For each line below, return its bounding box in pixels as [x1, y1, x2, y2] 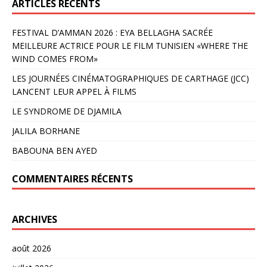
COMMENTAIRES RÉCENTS [12, 172, 133, 185]
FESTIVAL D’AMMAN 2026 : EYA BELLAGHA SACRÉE [12, 26, 213, 38]
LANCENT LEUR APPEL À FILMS [12, 85, 136, 97]
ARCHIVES [12, 212, 57, 226]
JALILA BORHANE [12, 125, 80, 136]
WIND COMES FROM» [12, 52, 98, 64]
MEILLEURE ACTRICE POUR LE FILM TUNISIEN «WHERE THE [12, 39, 248, 51]
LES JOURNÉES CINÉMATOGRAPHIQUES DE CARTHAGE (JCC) [12, 72, 249, 84]
